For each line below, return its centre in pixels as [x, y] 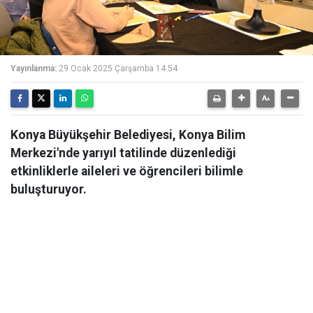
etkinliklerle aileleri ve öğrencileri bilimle [127, 171]
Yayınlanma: [34, 68]
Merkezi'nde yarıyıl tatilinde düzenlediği [123, 153]
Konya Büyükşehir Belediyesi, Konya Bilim [128, 135]
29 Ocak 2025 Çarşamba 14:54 [118, 68]
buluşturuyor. [49, 189]
